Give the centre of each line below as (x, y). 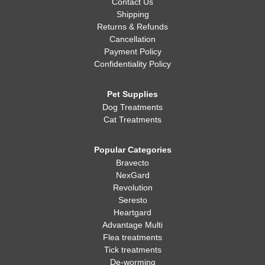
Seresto (132, 200)
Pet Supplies (132, 94)
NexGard (132, 175)
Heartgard (132, 212)
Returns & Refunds (132, 27)
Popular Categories (132, 150)
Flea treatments (132, 237)
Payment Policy (132, 51)
